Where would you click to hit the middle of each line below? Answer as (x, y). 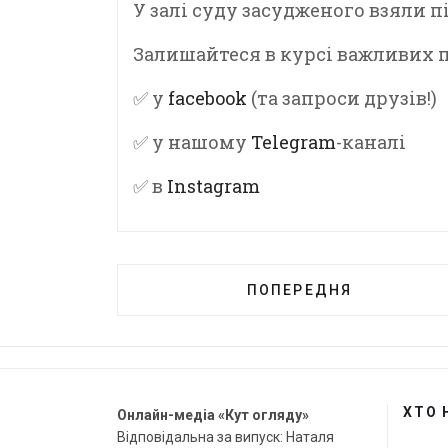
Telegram (293, 142)
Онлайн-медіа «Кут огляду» (213, 415)
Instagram (213, 186)
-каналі (371, 142)
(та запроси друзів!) (342, 98)
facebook (207, 98)
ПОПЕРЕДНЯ (299, 290)
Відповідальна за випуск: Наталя (225, 437)
